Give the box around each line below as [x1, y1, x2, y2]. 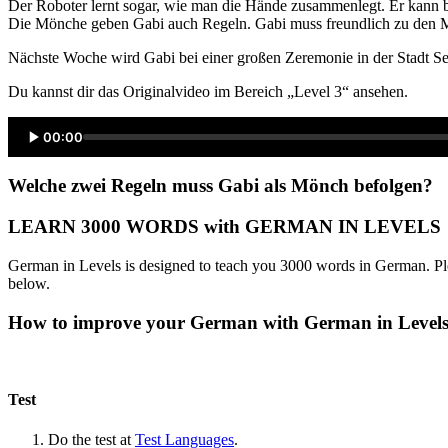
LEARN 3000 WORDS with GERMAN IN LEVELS [8, 216, 441, 238]
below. [8, 274, 50, 292]
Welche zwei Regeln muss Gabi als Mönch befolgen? [8, 175, 433, 197]
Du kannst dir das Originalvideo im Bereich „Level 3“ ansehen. [8, 82, 408, 100]
